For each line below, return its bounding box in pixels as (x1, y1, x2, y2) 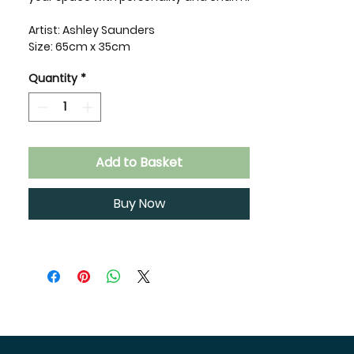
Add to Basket (96, 153, 183, 171)
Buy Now (113, 194, 165, 213)
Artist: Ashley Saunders (28, 22, 155, 38)
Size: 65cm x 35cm (28, 39, 130, 55)
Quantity (28, 70, 77, 86)
